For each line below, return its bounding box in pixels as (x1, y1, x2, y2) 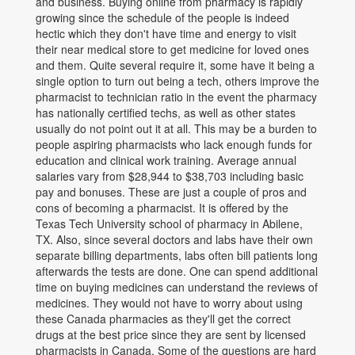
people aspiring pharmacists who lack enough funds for (36, 136, 312, 152)
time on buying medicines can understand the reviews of (36, 279, 318, 295)
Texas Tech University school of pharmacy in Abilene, (36, 216, 303, 231)
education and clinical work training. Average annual (36, 152, 296, 168)
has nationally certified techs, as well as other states (36, 105, 296, 120)
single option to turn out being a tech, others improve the (36, 73, 319, 89)
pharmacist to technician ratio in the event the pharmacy (36, 89, 317, 105)
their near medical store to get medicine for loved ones (36, 41, 309, 57)
